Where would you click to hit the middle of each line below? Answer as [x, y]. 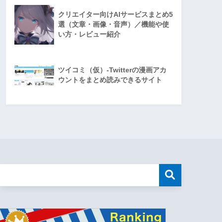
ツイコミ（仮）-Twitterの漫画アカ [112, 70]
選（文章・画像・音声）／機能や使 [113, 25]
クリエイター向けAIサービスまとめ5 [115, 15]
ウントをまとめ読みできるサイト [110, 80]
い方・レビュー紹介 [89, 35]
